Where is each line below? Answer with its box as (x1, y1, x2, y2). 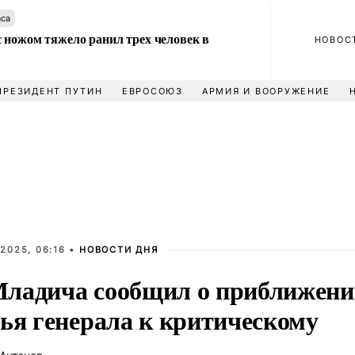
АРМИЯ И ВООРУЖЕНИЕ (201, 86, 330, 97)
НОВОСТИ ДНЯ (79, 244, 158, 255)
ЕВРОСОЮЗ (121, 86, 183, 97)
